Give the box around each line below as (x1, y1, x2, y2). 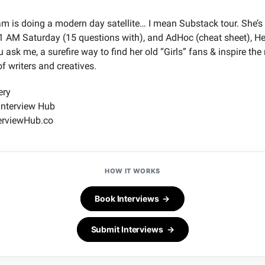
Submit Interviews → (91, 224, 174, 234)
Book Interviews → (95, 193, 170, 203)
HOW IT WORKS (105, 166, 160, 175)
